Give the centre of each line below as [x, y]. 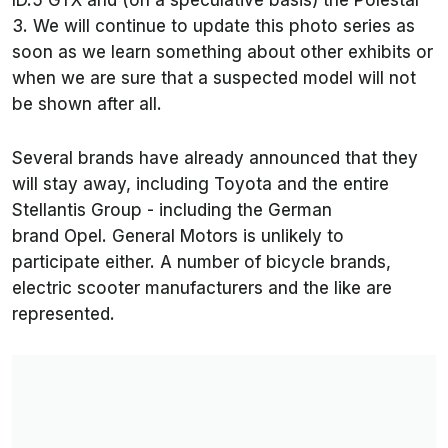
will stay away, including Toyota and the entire [200, 184]
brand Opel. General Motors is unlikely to [178, 236]
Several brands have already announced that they [215, 158]
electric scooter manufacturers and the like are [202, 288]
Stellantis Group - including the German [172, 210]
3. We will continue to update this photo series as [213, 26]
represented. [63, 314]
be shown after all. [87, 104]
